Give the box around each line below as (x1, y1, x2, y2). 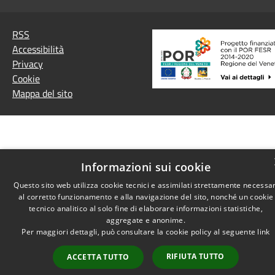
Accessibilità (12, 41, 64, 56)
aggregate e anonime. (106, 215, 185, 225)
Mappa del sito (12, 85, 72, 101)
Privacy (12, 56, 43, 71)
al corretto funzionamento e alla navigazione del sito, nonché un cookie (18, 192, 274, 202)
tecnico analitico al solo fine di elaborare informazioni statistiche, (29, 203, 263, 214)
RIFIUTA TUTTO (166, 251, 225, 261)
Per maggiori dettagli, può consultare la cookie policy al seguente (21, 227, 258, 237)
